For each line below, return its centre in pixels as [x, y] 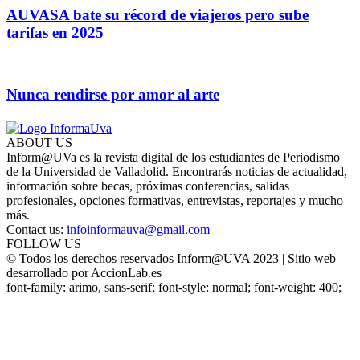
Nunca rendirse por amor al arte [113, 95]
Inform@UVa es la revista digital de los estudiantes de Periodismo [173, 157]
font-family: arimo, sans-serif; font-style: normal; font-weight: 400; [174, 287]
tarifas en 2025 [55, 32]
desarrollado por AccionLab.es [84, 272]
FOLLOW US [44, 243]
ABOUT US [39, 142]
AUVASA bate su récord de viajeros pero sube [157, 14]
